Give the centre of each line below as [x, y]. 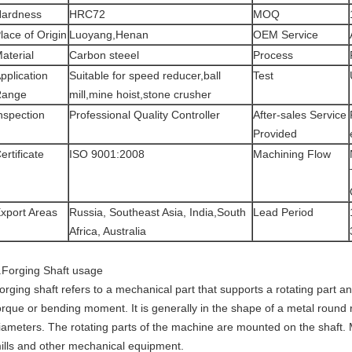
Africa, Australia [108, 231]
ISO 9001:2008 [107, 154]
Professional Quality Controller [145, 115]
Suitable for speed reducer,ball [145, 75]
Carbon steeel [104, 55]
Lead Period [283, 212]
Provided [275, 134]
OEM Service [286, 35]
